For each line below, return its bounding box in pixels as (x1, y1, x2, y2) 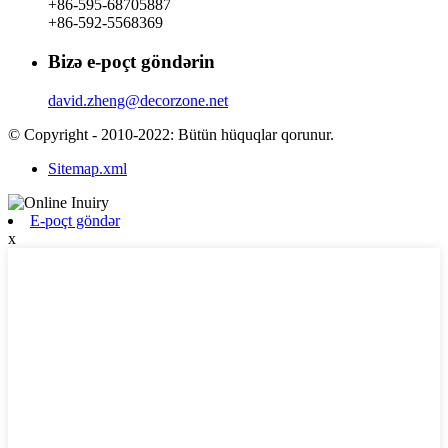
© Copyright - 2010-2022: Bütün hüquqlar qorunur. (8, 125, 334, 143)
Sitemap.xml (48, 159, 127, 177)
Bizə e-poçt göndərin (48, 50, 215, 72)
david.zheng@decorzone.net (48, 91, 228, 109)
